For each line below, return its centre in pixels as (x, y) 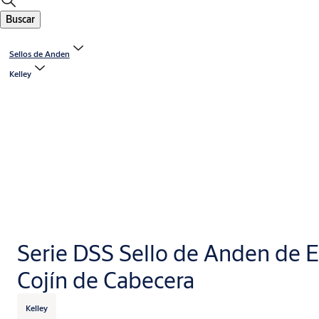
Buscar (20, 20)
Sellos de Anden (39, 54)
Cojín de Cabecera (106, 280)
